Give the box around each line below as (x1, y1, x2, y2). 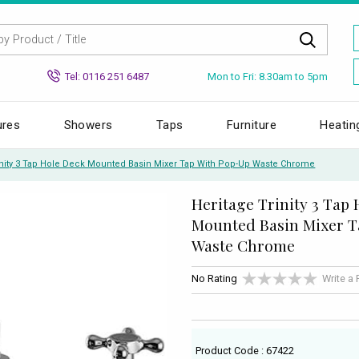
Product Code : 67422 (196, 344, 295, 357)
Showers (63, 117, 113, 132)
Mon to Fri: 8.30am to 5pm (208, 70, 328, 83)
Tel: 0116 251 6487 (65, 70, 149, 83)
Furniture (227, 117, 277, 132)
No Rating (192, 272, 237, 285)
